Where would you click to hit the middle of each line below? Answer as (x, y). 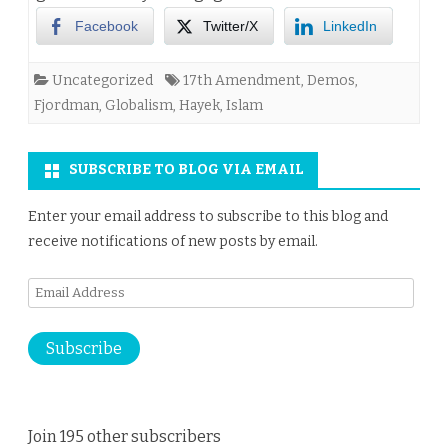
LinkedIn (350, 26)
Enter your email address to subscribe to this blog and (208, 217)
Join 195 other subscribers (124, 436)
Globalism (139, 106)
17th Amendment (242, 81)
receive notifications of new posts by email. (173, 242)
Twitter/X (230, 26)
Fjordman (66, 106)
